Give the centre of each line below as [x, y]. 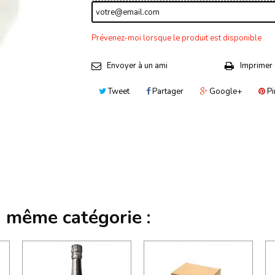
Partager [167, 91]
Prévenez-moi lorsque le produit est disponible [176, 38]
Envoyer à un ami [137, 66]
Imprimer [256, 66]
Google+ [225, 91]
